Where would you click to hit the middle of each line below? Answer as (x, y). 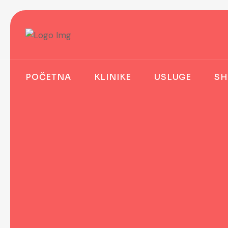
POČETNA (48, 77)
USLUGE (173, 77)
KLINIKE (113, 77)
